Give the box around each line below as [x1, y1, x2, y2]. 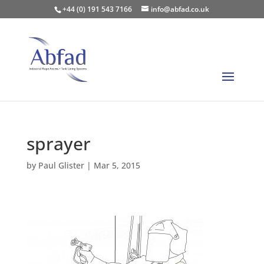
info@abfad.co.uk [151, 4, 210, 14]
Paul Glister [38, 160, 84, 171]
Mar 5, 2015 [93, 160, 140, 171]
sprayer [26, 131, 91, 156]
